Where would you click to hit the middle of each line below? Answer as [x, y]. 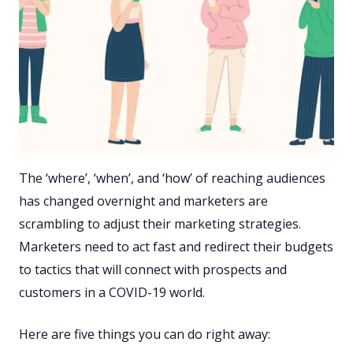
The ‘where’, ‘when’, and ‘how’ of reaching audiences [172, 178]
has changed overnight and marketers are [143, 201]
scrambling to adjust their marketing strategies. [160, 224]
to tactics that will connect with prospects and [153, 270]
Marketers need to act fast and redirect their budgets [176, 247]
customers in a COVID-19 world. [113, 293]
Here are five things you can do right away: [145, 334]
